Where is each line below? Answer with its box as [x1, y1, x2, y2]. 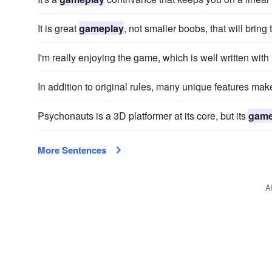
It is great [38, 21, 79, 35]
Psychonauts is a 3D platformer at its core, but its [38, 109, 248, 123]
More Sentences [38, 143, 106, 157]
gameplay [79, 21, 124, 35]
